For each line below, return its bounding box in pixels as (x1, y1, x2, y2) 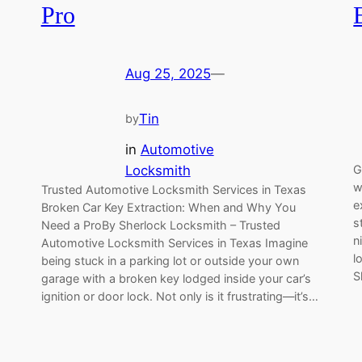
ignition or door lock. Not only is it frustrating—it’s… (40, 288, 318, 303)
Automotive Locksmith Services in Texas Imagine (40, 235, 308, 250)
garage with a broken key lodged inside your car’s (40, 271, 311, 285)
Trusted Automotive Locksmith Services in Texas (40, 182, 306, 196)
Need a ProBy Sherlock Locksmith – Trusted (40, 217, 280, 232)
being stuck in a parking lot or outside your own (40, 253, 299, 267)
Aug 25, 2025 (124, 65, 211, 82)
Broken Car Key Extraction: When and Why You (40, 200, 296, 214)
